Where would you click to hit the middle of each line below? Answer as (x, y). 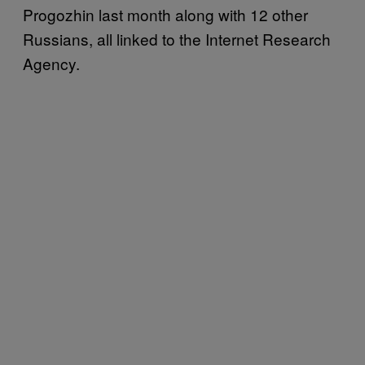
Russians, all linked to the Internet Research (177, 38)
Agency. (51, 63)
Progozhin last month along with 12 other (165, 14)
